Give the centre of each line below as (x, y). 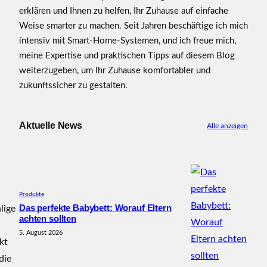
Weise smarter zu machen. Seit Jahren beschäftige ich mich (133, 26)
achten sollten (48, 219)
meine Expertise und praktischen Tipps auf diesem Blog (127, 55)
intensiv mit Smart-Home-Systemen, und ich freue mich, (128, 41)
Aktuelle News (51, 126)
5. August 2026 (41, 233)
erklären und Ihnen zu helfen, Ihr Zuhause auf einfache (124, 11)
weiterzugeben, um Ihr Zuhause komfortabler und (115, 70)
